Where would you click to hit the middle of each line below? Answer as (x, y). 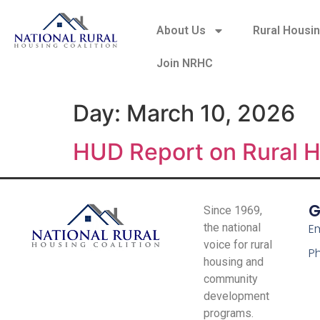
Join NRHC (185, 63)
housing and (233, 262)
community (230, 279)
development (236, 296)
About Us (181, 30)
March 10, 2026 (211, 113)
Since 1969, (232, 210)
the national (232, 227)
